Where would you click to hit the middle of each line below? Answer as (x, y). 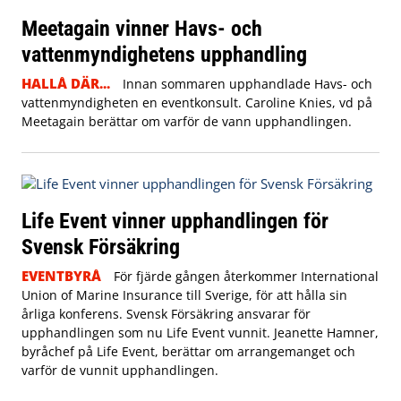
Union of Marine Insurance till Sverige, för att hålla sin (184, 294)
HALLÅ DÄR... (66, 83)
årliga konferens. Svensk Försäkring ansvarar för (166, 313)
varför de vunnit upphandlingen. (120, 370)
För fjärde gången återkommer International (246, 276)
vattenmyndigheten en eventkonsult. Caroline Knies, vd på (197, 102)
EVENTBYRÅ (61, 275)
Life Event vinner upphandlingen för (175, 220)
